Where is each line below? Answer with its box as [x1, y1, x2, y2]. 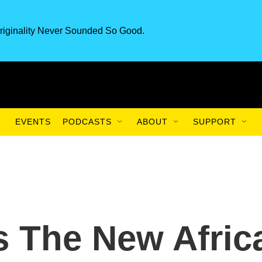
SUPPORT [193, 117, 236, 126]
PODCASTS [63, 117, 112, 126]
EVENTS [15, 117, 51, 126]
